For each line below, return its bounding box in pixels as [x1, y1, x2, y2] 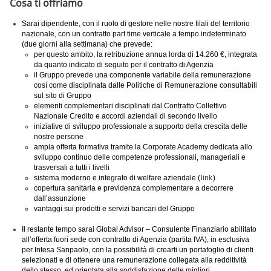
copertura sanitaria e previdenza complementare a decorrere [34, 184, 233, 192]
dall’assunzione [34, 194, 86, 203]
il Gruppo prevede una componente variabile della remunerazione [34, 71, 251, 79]
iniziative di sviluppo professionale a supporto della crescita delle [34, 122, 247, 131]
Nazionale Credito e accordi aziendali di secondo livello [34, 112, 219, 120]
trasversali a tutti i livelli [34, 163, 109, 172]
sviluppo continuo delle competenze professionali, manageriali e [34, 153, 246, 162]
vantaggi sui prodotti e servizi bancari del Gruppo [34, 204, 195, 213]
